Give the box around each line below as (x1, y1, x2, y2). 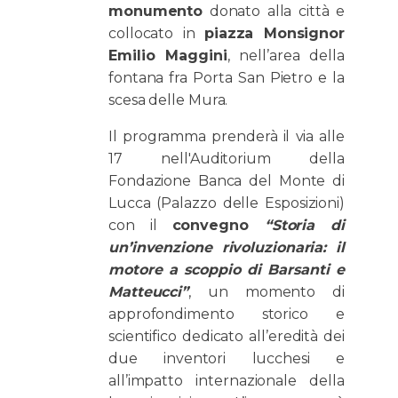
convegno (171, 217, 265, 235)
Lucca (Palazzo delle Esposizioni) (108, 195, 345, 212)
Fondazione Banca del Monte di (108, 172, 345, 190)
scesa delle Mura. (108, 92, 228, 109)
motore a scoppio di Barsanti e (108, 261, 345, 279)
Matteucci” (108, 283, 189, 301)
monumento (108, 3, 203, 20)
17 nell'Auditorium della (108, 150, 345, 168)
